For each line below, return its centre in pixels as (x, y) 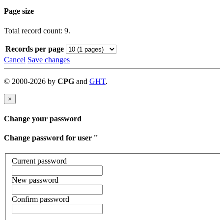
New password (35, 180)
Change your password (43, 118)
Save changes (49, 59)
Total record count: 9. (37, 30)
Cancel (15, 59)
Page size (19, 11)
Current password (39, 161)
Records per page (35, 49)
